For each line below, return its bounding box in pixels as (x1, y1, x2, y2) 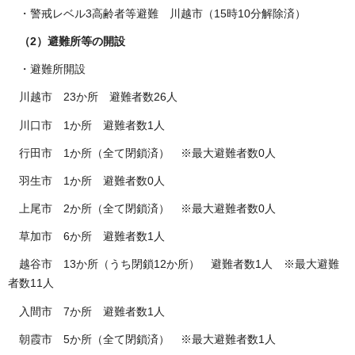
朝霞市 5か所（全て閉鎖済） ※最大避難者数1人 (8, 332, 276, 345)
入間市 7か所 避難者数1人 (8, 304, 165, 318)
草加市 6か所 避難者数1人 (8, 230, 165, 243)
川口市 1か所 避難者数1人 (8, 118, 165, 132)
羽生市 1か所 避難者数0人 (8, 174, 165, 187)
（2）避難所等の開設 (8, 34, 125, 48)
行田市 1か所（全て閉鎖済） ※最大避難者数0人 (8, 146, 276, 159)
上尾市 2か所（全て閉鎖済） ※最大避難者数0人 (8, 202, 276, 216)
